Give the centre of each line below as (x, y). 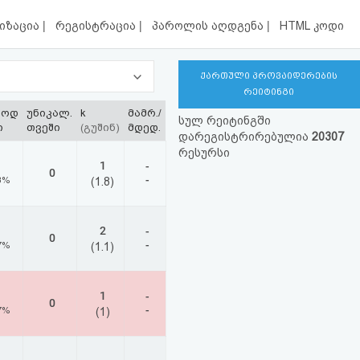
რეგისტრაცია (98, 26)
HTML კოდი (311, 26)
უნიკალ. (49, 113)
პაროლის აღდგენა (210, 26)
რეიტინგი (269, 92)
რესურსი (204, 153)
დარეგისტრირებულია (245, 137)
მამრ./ (145, 113)
